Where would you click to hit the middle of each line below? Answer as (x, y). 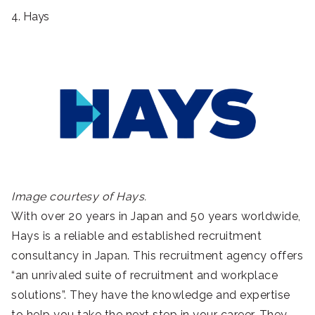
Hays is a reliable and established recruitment (136, 236)
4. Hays (31, 16)
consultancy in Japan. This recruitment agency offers (157, 255)
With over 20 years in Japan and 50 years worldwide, (156, 216)
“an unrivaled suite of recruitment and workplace (144, 275)
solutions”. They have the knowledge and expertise (151, 295)
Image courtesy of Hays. (79, 196)
